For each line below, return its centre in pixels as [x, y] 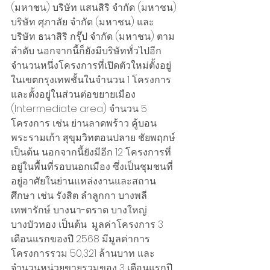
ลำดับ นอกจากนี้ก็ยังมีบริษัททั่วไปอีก [86, 51]
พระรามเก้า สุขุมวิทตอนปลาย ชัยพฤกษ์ [94, 138]
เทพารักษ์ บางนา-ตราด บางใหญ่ [80, 210]
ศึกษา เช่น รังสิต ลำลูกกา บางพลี [80, 196]
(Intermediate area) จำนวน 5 [80, 109]
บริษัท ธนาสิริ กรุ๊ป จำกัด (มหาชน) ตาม [93, 37]
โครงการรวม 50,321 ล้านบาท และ [83, 254]
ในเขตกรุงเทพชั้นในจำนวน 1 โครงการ [92, 80]
